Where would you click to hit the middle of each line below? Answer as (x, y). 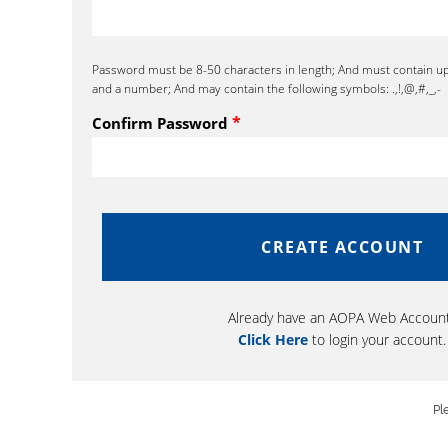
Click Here (273, 340)
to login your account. (377, 340)
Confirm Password (162, 123)
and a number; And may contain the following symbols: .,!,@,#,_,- (266, 88)
